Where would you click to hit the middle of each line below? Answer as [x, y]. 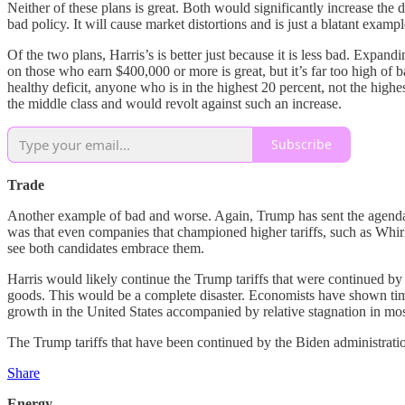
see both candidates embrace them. [106, 248]
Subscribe [301, 145]
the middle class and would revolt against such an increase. [174, 103]
